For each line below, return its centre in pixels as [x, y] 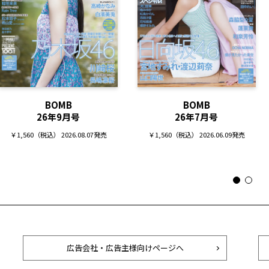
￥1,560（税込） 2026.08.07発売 [58, 134]
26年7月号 [197, 117]
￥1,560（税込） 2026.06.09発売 [196, 134]
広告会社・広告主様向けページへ [125, 248]
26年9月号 [59, 117]
